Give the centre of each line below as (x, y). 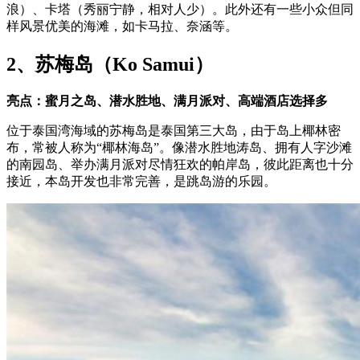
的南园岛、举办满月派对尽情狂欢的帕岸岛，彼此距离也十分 (180, 164)
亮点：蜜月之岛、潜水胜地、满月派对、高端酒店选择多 (167, 100)
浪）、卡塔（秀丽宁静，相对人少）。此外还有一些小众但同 (180, 9)
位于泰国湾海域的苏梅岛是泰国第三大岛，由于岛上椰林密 (174, 130)
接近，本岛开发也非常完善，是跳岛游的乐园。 (141, 181)
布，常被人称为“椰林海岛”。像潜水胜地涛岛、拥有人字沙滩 (179, 147)
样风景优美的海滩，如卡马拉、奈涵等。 (122, 26)
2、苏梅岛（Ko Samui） (110, 64)
